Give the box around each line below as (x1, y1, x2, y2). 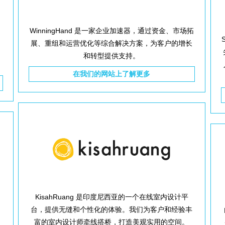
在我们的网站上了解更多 (73, 70, 151, 78)
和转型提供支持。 (83, 52, 140, 60)
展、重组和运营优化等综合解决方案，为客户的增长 (31, 39, 193, 47)
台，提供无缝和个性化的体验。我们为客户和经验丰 (31, 205, 193, 213)
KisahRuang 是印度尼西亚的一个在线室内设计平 (35, 193, 188, 201)
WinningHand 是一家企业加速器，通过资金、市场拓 (29, 27, 194, 35)
